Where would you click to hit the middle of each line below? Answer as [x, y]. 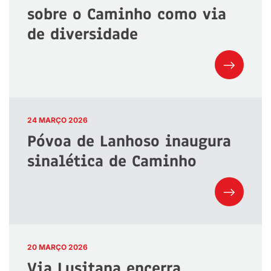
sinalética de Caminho [112, 161]
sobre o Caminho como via [127, 14]
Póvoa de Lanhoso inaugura [129, 141]
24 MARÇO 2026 [57, 120]
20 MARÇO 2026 [57, 247]
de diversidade [83, 34]
